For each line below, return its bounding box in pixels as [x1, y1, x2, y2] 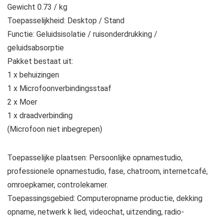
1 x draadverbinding [7, 111, 73, 121]
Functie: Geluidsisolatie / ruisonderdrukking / [7, 30, 157, 39]
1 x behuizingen [7, 70, 59, 80]
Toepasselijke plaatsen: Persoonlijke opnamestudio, [7, 153, 183, 163]
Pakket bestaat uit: [7, 57, 73, 66]
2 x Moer [7, 97, 37, 107]
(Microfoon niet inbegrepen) [7, 124, 102, 134]
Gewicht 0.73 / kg [7, 2, 67, 12]
